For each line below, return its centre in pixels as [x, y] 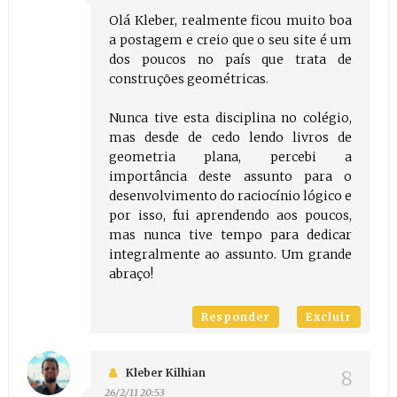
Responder [236, 317]
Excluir [329, 317]
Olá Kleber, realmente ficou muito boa [230, 21]
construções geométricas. [188, 79]
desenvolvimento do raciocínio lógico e [230, 196]
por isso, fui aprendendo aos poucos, [230, 216]
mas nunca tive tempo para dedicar [230, 235]
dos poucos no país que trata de [230, 60]
